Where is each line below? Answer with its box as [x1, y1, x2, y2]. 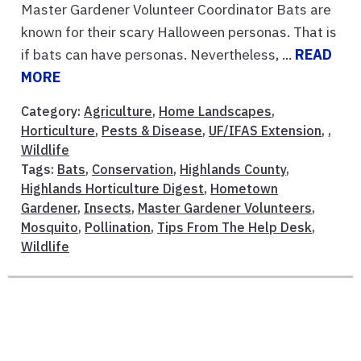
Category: [21, 102, 84, 119]
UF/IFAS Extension [209, 122, 322, 139]
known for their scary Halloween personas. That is [21, 22, 337, 41]
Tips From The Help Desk [157, 218, 312, 235]
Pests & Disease [102, 122, 202, 139]
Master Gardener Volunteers [138, 199, 312, 216]
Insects [84, 199, 131, 216]
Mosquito [21, 218, 78, 235]
